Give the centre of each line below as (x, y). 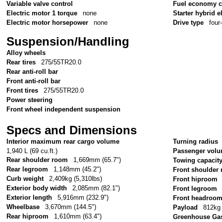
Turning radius (196, 142)
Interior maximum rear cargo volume (63, 142)
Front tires (23, 90)
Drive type (189, 22)
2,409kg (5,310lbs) (75, 179)
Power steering (30, 100)
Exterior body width (37, 188)
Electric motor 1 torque (42, 13)
